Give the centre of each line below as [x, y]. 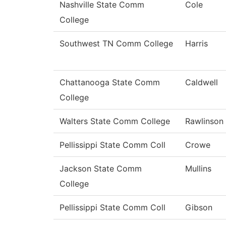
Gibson [199, 208]
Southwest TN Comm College [116, 44]
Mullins [198, 169]
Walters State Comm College [115, 121]
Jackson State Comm [101, 169]
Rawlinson [204, 121]
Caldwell [202, 82]
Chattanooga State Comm [110, 82]
